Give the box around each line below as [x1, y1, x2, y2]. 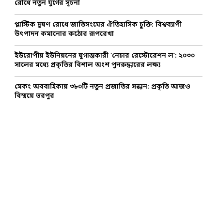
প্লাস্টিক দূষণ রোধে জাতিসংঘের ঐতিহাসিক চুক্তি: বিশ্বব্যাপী [15, 20, 182, 30]
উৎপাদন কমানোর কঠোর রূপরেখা [15, 30, 114, 39]
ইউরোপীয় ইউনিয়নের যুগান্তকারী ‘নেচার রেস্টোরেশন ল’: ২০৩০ [15, 51, 195, 61]
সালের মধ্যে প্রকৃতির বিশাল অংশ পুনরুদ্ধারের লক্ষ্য [15, 61, 160, 70]
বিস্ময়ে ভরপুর [15, 92, 54, 101]
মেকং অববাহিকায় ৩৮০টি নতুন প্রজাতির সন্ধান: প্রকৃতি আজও [15, 82, 190, 92]
